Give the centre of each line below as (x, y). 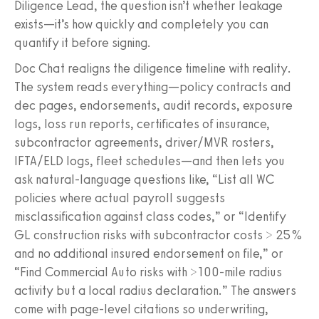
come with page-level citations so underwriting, (141, 309)
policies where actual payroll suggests (120, 198)
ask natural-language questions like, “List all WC (144, 179)
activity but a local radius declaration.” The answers (155, 290)
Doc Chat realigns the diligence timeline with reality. (153, 68)
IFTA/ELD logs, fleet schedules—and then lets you (150, 161)
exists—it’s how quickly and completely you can (141, 24)
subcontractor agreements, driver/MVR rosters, (144, 142)
